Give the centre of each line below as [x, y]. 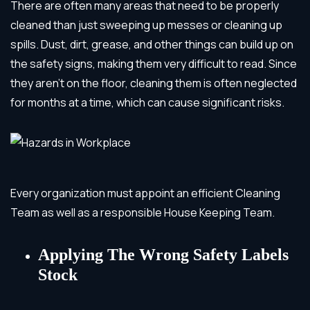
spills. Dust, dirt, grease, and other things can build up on [152, 44]
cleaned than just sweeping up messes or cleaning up [146, 25]
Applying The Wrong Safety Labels [163, 254]
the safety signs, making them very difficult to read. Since [154, 63]
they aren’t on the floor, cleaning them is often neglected [154, 83]
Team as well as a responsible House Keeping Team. [143, 212]
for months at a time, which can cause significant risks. [147, 102]
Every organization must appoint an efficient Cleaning [145, 193]
